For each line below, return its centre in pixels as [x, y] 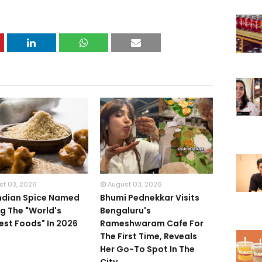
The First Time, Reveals [148, 236]
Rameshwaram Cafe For [151, 223]
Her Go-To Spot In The [147, 249]
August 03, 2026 [135, 184]
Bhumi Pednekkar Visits [149, 198]
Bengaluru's [125, 211]
